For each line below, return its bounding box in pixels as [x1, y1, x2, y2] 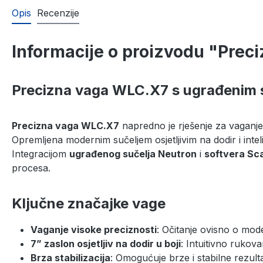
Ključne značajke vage [12, 194, 166, 212]
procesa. [12, 161, 50, 174]
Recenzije [37, 6, 79, 19]
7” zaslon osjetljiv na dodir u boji [31, 237, 181, 249]
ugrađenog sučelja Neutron [69, 147, 197, 160]
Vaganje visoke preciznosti [31, 223, 157, 235]
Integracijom [12, 147, 69, 160]
